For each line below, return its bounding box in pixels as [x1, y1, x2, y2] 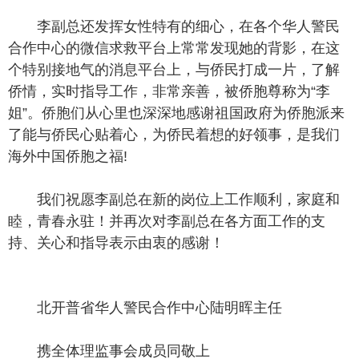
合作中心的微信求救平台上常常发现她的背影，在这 [8, 40, 340, 56]
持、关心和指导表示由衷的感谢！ [8, 235, 224, 251]
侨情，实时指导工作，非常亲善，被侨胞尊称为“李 [8, 83, 330, 99]
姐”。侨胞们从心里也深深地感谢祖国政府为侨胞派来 [8, 105, 345, 121]
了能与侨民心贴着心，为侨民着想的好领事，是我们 [8, 127, 340, 143]
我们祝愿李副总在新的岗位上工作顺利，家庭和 [37, 192, 340, 208]
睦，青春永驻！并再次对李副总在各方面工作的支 [8, 213, 325, 229]
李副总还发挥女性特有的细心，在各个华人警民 [37, 18, 340, 34]
